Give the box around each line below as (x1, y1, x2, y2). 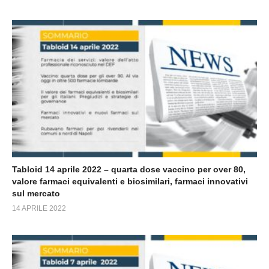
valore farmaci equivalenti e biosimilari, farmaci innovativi (12, 177, 248, 187)
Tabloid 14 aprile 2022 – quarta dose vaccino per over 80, (12, 165, 246, 175)
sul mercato (12, 189, 60, 199)
